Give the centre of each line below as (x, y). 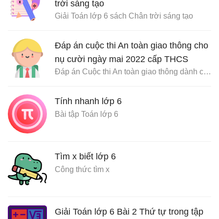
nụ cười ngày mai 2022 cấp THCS (121, 59)
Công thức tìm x (82, 170)
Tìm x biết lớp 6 (85, 157)
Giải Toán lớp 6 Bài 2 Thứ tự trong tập (129, 212)
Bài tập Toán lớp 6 (87, 114)
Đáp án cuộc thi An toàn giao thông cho (131, 46)
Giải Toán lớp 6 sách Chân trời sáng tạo (124, 16)
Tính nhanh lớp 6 (88, 101)
